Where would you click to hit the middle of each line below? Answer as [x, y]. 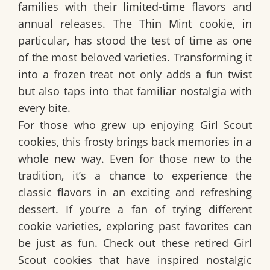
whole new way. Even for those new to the [135, 158]
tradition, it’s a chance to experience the [135, 175]
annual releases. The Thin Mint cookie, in [135, 23]
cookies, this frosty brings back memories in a [135, 141]
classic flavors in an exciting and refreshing [135, 192]
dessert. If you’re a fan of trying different [135, 209]
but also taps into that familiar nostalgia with [135, 91]
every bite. [44, 108]
